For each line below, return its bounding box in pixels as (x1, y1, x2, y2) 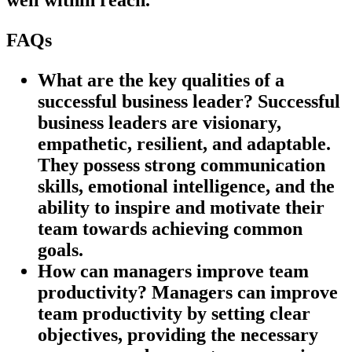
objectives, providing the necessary (38, 324, 318, 345)
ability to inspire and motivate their (38, 196, 324, 218)
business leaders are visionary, (38, 112, 281, 133)
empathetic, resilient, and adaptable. (38, 133, 331, 154)
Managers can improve (147, 281, 338, 302)
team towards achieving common (38, 218, 302, 239)
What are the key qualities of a (38, 69, 284, 90)
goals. (38, 239, 83, 260)
